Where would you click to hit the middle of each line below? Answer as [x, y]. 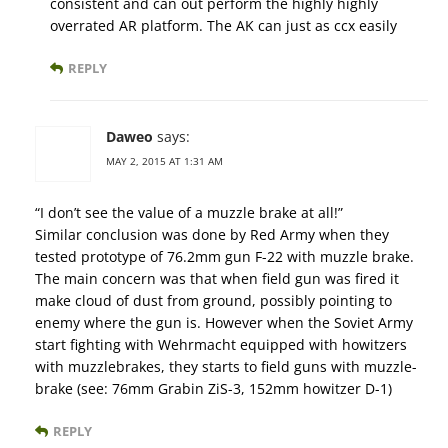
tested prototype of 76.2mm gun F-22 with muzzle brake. [224, 256]
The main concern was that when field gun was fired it [217, 278]
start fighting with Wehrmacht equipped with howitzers [221, 344]
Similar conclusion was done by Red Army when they [212, 234]
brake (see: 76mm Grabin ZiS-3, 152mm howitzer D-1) [213, 388]
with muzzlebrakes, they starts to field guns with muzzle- [226, 366]
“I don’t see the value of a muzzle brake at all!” [189, 212]
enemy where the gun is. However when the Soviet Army [224, 322]
